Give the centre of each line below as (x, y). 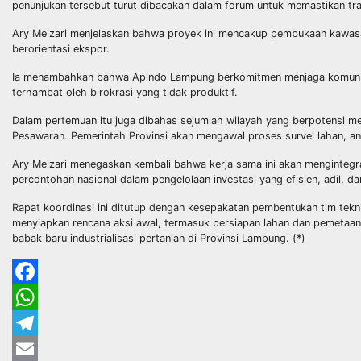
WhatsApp (38, 322)
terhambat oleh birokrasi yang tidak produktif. (125, 92)
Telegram (34, 348)
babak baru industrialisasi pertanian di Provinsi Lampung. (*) (159, 238)
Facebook (36, 297)
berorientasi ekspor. (62, 48)
